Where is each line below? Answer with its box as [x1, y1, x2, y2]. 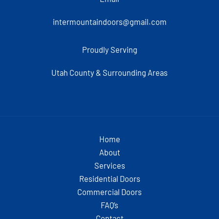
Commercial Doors [77, 187, 142, 197]
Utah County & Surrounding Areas [51, 67, 168, 77]
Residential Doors [79, 174, 140, 183]
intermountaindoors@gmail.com [52, 17, 167, 26]
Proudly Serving [82, 44, 137, 54]
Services [94, 160, 125, 170]
